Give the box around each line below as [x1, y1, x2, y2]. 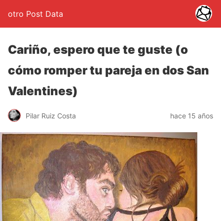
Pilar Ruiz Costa [26, 111, 76, 120]
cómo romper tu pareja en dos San [8, 63, 209, 77]
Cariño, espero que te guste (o [8, 42, 188, 57]
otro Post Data [8, 9, 63, 19]
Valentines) [8, 84, 78, 98]
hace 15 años [170, 111, 213, 120]
